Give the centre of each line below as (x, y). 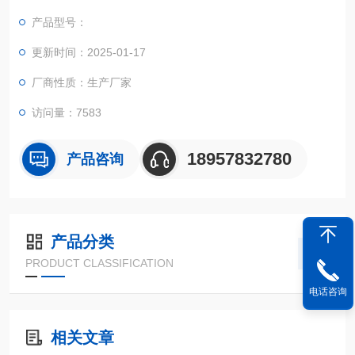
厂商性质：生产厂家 (82, 82)
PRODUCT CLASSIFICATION (99, 263)
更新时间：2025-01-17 (89, 52)
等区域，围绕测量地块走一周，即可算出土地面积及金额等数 (177, 11)
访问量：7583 (67, 113)
